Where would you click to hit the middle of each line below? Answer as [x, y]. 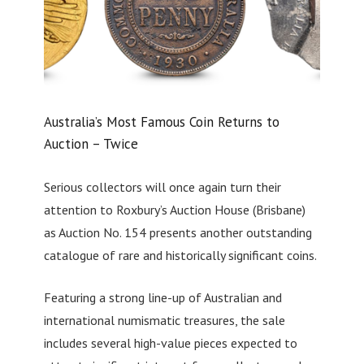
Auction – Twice [91, 143]
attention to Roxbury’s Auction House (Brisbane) [174, 210]
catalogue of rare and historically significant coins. [180, 256]
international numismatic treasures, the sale [164, 321]
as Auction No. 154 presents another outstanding [178, 233]
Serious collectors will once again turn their [162, 187]
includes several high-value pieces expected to [170, 343]
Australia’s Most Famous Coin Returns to [161, 121]
